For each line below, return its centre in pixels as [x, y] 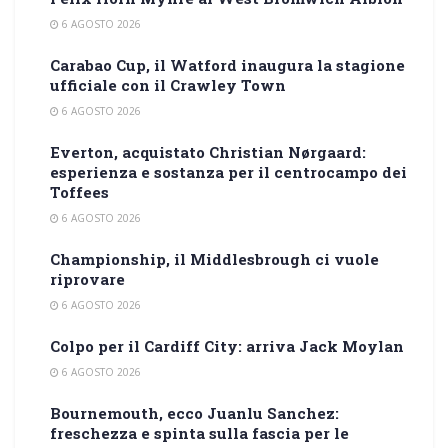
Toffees [79, 191]
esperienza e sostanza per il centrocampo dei [228, 171]
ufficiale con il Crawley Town [168, 84]
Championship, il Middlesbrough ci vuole [214, 258]
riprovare [87, 278]
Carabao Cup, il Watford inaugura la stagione [227, 64]
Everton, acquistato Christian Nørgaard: [208, 151]
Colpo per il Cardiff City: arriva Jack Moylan [227, 345]
